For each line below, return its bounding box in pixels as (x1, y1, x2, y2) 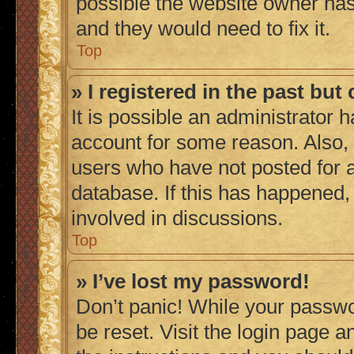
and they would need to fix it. (76, 17, 330, 40)
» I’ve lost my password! (76, 270, 310, 292)
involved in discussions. (71, 207, 283, 229)
